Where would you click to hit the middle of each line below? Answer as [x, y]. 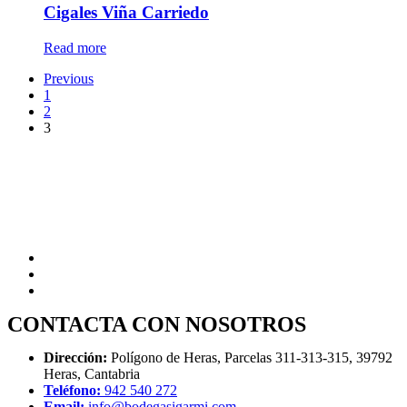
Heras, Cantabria [92, 374]
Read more [75, 48]
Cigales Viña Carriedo [126, 13]
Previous [69, 79]
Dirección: [75, 358]
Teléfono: [72, 391]
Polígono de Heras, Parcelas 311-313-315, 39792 [250, 358]
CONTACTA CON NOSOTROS [157, 325]
